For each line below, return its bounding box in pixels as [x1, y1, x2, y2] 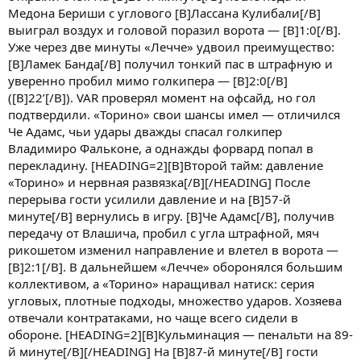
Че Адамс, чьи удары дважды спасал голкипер [8, 122, 282, 139]
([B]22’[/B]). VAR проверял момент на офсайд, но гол [8, 89, 316, 106]
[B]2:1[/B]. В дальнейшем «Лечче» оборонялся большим [8, 258, 342, 275]
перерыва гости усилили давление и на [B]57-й [8, 190, 291, 207]
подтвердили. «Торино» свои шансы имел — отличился [8, 106, 340, 122]
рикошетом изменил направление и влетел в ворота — [8, 241, 338, 258]
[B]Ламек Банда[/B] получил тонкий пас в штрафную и [8, 55, 333, 72]
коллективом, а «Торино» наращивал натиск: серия [8, 275, 314, 292]
